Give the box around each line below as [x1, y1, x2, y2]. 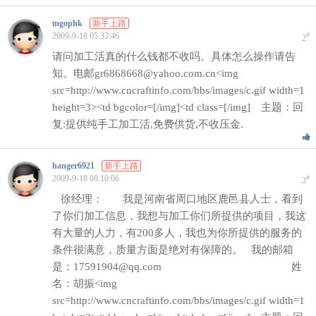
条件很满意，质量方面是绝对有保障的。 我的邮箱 [52, 244, 293, 255]
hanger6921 [51, 161, 95, 171]
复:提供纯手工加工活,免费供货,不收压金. [52, 119, 243, 130]
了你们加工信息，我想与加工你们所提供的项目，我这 [52, 210, 306, 221]
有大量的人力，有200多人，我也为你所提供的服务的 [52, 227, 302, 238]
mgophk [51, 18, 83, 28]
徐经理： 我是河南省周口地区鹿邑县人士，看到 [52, 193, 303, 205]
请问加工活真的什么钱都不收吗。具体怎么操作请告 [52, 51, 296, 62]
